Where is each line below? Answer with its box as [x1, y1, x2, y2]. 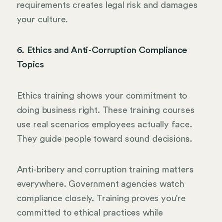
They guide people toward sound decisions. [16, 134, 193, 143]
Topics [16, 60, 44, 69]
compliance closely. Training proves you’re [16, 194, 186, 203]
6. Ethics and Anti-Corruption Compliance [16, 46, 188, 55]
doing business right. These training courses [16, 105, 195, 114]
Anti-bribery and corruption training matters [16, 165, 194, 174]
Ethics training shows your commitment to [16, 91, 188, 100]
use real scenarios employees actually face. [16, 119, 192, 129]
